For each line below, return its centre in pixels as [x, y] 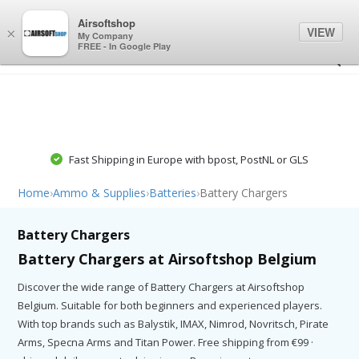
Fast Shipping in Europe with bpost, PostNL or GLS [188, 159]
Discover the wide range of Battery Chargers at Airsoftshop [161, 286]
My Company [105, 35]
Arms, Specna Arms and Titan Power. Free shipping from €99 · [166, 342]
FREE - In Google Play [124, 46]
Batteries [173, 193]
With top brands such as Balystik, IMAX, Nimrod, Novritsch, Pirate [173, 323]
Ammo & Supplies [100, 193]
